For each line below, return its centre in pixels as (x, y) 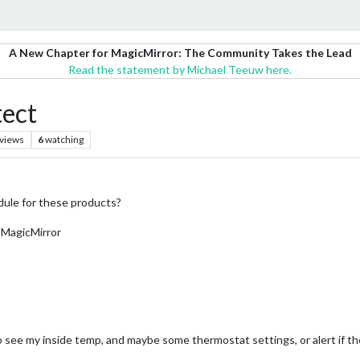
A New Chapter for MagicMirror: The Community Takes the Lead (180, 53)
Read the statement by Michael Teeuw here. (180, 70)
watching (65, 139)
